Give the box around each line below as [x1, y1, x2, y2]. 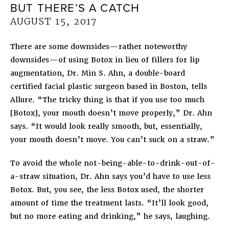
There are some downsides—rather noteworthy [10, 41, 187, 51]
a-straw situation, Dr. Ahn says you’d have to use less [10, 171, 211, 181]
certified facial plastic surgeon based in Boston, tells [10, 81, 207, 91]
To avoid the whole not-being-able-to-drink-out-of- [10, 158, 215, 168]
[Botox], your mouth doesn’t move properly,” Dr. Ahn [10, 108, 212, 118]
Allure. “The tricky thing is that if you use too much [10, 95, 204, 104]
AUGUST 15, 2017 [10, 15, 98, 27]
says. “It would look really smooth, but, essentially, [10, 121, 202, 131]
